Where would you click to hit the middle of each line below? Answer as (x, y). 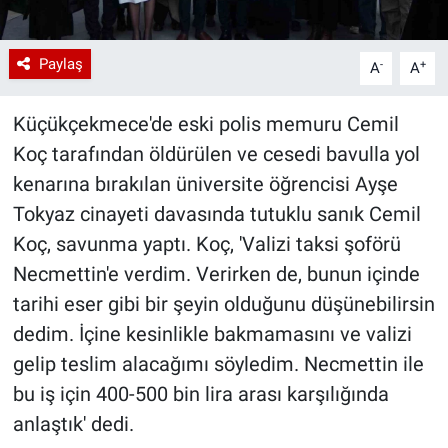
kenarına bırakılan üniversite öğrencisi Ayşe (205, 184)
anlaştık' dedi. (73, 424)
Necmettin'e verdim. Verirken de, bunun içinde (216, 274)
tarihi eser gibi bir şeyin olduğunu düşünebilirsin (223, 304)
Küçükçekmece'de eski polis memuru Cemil (205, 124)
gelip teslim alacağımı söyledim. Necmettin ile (218, 364)
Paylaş (60, 64)
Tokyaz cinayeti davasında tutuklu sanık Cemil (216, 214)
